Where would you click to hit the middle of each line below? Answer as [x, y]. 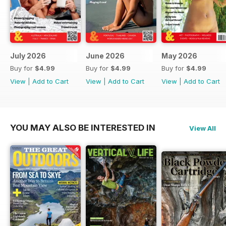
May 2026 [179, 55]
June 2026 [105, 55]
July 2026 [28, 55]
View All [203, 128]
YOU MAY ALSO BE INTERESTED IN [83, 127]
